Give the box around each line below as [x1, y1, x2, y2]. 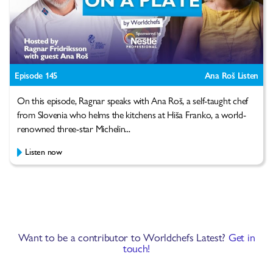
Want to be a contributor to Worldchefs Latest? [18, 229, 229, 245]
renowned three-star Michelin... [17, 121, 130, 136]
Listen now [25, 145, 62, 158]
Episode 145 [15, 69, 58, 82]
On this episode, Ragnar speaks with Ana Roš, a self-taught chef [17, 93, 248, 108]
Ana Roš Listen [204, 69, 258, 82]
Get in [228, 229, 255, 245]
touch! [122, 240, 151, 256]
